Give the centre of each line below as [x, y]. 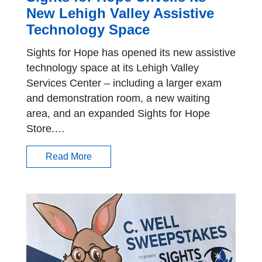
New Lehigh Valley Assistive [120, 13]
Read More [69, 157]
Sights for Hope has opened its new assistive [131, 53]
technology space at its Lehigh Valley [113, 68]
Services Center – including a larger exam [124, 83]
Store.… [46, 129]
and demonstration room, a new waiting [118, 99]
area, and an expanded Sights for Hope [118, 114]
